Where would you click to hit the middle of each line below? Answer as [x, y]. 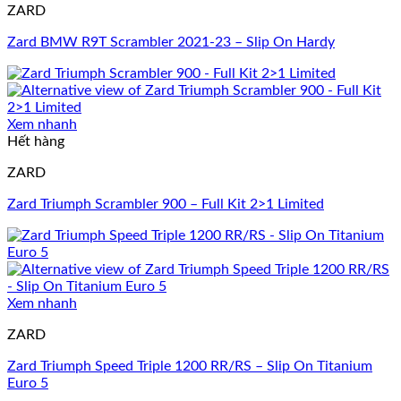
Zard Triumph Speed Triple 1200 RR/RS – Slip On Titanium [190, 367]
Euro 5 [28, 384]
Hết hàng [36, 142]
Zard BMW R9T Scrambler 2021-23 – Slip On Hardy [171, 43]
